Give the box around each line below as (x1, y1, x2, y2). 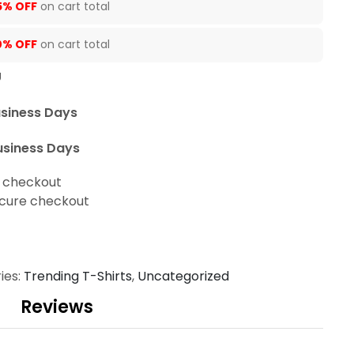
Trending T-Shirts (24, 267, 132, 285)
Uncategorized (137, 267, 229, 285)
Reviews (20, 295, 93, 319)
